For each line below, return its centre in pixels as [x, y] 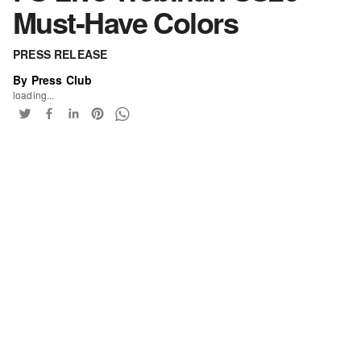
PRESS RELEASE [60, 54]
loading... [34, 95]
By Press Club [53, 80]
